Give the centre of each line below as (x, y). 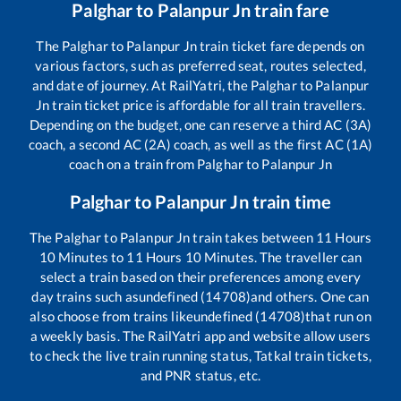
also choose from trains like (111, 316)
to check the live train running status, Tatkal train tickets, (200, 356)
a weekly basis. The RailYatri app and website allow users (200, 336)
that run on (338, 316)
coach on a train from (133, 164)
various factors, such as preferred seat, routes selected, (200, 66)
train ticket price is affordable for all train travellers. (207, 105)
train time (290, 202)
